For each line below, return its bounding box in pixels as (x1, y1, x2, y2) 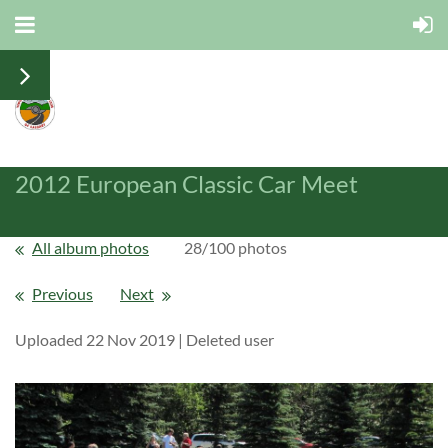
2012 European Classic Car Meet (15, 168, 358, 198)
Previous (32, 283, 93, 303)
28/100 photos (184, 237, 287, 257)
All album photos (32, 237, 149, 257)
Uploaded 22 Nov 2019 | (15, 329, 183, 349)
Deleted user (186, 329, 274, 349)
